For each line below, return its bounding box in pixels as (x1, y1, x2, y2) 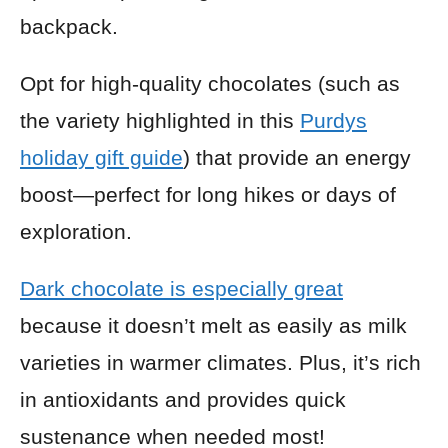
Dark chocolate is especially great (20, 277, 343, 300)
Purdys (300, 109, 367, 132)
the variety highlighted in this (20, 109, 300, 132)
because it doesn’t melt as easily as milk (20, 314, 407, 337)
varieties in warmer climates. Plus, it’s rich (20, 351, 421, 374)
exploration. (20, 220, 132, 243)
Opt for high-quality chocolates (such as (20, 72, 400, 95)
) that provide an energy (183, 146, 411, 169)
